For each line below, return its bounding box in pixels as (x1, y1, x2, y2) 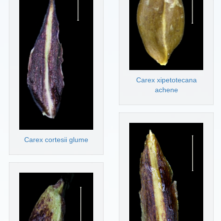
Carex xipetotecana (136, 75, 197, 84)
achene (154, 85, 178, 94)
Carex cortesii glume (24, 135, 89, 144)
